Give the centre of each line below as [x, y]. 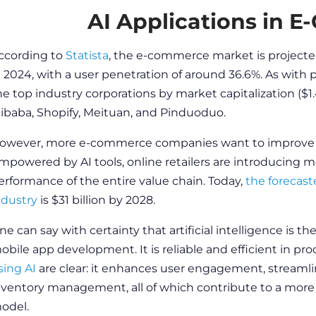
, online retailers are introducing [212, 162]
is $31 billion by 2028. [97, 200]
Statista [87, 55]
